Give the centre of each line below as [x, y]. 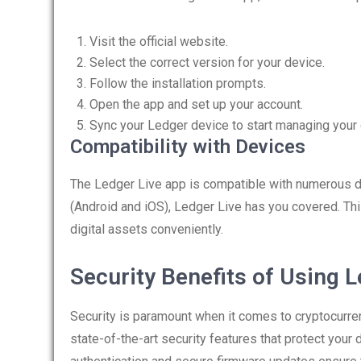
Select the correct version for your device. [207, 62]
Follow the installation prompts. [178, 83]
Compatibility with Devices [188, 147]
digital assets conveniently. [147, 229]
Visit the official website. [159, 41]
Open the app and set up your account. [196, 104]
